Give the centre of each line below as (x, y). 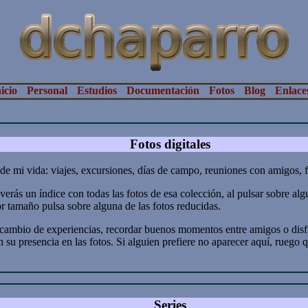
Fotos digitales (170, 144)
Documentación (163, 90)
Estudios (97, 90)
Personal (47, 90)
